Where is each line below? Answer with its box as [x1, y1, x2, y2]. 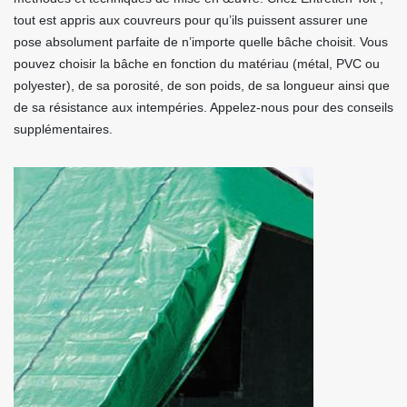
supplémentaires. [14, 122, 113, 136]
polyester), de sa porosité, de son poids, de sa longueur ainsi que [14, 78, 390, 93]
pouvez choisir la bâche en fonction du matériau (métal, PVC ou [14, 56, 380, 71]
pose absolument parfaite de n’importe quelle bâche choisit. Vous [14, 35, 388, 49]
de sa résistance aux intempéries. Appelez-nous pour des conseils [14, 100, 393, 114]
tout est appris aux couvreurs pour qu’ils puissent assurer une [14, 13, 368, 27]
